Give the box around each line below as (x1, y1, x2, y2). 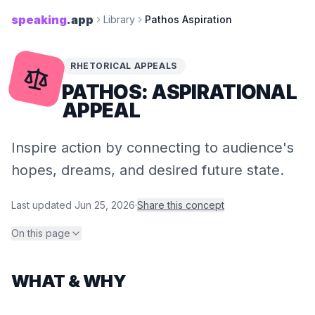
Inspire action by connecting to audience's (11, 139, 294, 156)
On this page (11, 227, 70, 239)
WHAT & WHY (11, 271, 126, 291)
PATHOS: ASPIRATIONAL (62, 80, 297, 104)
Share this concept (137, 199, 224, 211)
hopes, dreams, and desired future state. (11, 162, 284, 179)
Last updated (11, 199, 75, 211)
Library (103, 13, 135, 25)
